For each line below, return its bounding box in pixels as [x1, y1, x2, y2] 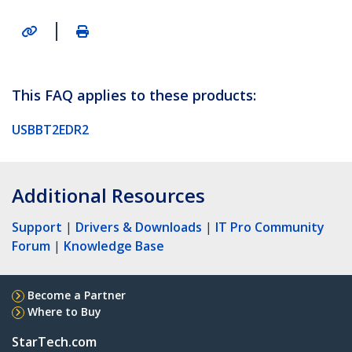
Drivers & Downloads [75, 218, 202, 236]
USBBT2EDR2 [12, 120, 89, 138]
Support [12, 218, 62, 236]
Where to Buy [27, 303, 101, 319]
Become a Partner [27, 287, 126, 302]
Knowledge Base [64, 236, 164, 255]
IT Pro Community [215, 218, 324, 236]
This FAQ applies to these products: [12, 85, 256, 104]
